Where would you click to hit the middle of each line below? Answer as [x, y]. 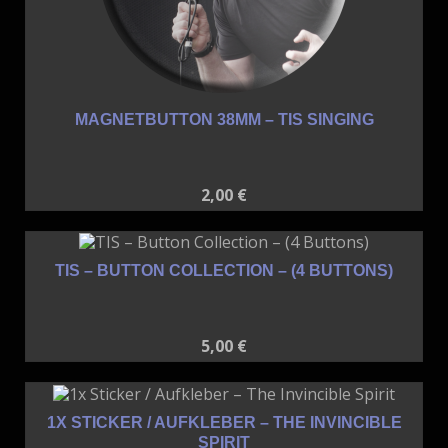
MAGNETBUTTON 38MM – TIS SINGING [224, 119]
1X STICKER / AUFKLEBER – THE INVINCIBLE [224, 423]
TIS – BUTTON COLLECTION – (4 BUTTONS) [224, 271]
